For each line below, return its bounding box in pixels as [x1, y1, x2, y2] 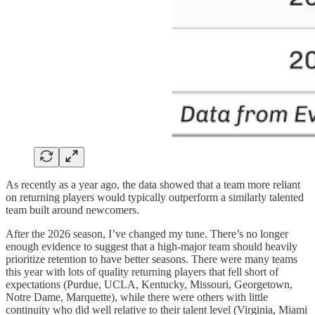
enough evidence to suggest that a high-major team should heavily [6, 240, 297, 253]
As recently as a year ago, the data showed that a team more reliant [6, 179, 300, 191]
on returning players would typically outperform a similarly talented [6, 191, 304, 204]
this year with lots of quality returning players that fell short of [6, 266, 278, 278]
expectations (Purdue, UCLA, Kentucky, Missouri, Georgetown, [6, 278, 292, 291]
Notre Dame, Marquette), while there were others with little [6, 291, 268, 304]
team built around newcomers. [6, 204, 139, 217]
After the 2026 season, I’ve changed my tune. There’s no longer [6, 228, 288, 240]
